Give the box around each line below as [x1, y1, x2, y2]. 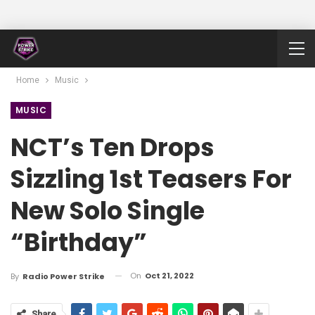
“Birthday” [11, 225, 147, 259]
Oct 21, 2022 [145, 270, 194, 281]
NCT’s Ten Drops [11, 130, 214, 165]
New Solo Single [11, 193, 205, 228]
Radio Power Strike [22, 270, 105, 282]
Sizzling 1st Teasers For [11, 162, 292, 196]
